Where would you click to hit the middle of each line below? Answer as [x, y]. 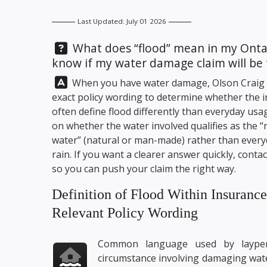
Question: [78, 47]
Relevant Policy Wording [125, 213]
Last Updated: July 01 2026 [122, 21]
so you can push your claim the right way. [144, 169]
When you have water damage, [141, 83]
